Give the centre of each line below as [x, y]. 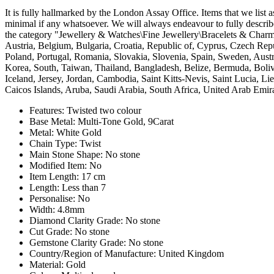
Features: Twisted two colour [85, 110]
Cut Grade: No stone [69, 231]
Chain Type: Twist [65, 143]
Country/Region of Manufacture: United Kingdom [127, 253]
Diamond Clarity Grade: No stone [95, 220]
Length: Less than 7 [68, 187]
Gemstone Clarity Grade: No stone [96, 242]
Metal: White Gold [65, 132]
